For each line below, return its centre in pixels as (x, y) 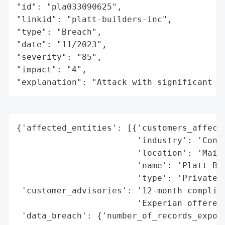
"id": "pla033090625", (69, 7)
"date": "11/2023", (62, 44)
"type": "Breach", (59, 32)
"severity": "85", (59, 57)
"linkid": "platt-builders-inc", (94, 19)
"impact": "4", (52, 69)
